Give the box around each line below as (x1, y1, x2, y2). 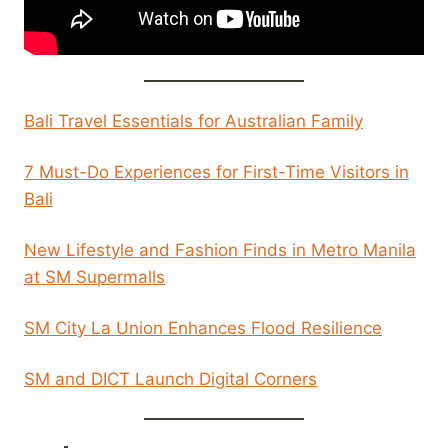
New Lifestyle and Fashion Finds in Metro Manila (24, 239, 416, 260)
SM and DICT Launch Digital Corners (24, 368, 317, 389)
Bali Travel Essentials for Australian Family (24, 110, 363, 131)
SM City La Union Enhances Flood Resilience (24, 317, 382, 338)
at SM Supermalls (24, 266, 165, 287)
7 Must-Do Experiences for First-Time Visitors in (24, 161, 409, 182)
